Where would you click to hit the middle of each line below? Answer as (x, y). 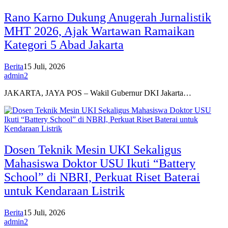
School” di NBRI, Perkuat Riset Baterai (102, 177)
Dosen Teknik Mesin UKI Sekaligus (93, 150)
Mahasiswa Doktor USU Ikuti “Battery (100, 164)
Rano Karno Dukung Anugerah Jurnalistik (108, 17)
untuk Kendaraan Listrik (64, 191)
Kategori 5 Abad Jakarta (64, 45)
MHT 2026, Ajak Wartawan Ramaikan (99, 31)
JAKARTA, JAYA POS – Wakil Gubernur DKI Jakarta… (98, 93)
